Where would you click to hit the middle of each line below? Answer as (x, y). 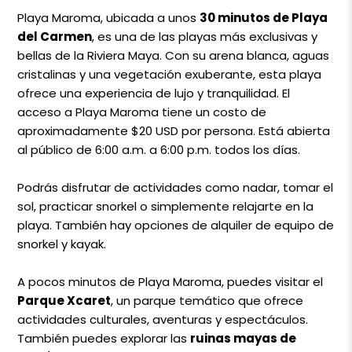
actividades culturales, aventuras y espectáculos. (163, 319)
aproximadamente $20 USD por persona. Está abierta (174, 130)
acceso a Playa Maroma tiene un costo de (142, 112)
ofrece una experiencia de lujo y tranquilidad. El (154, 93)
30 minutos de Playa (264, 17)
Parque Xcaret (64, 300)
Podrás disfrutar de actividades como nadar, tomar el (176, 187)
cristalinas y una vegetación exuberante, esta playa (170, 74)
